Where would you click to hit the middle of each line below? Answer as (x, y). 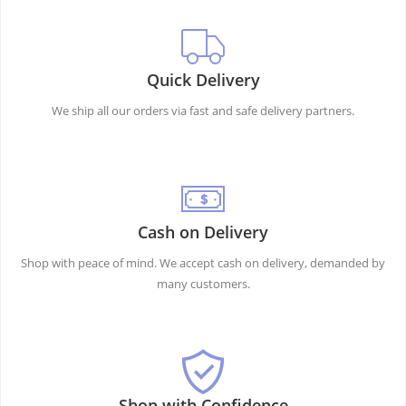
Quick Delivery (203, 79)
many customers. (203, 283)
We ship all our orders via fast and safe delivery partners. (203, 110)
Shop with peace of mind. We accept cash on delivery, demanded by (203, 262)
